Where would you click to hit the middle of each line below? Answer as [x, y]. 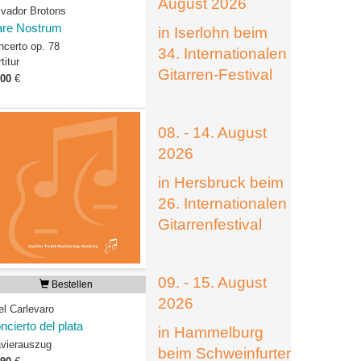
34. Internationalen [222, 54]
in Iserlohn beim [213, 33]
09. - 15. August [212, 282]
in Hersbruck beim [221, 183]
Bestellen [71, 284]
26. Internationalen [222, 203]
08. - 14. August [212, 133]
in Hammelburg [211, 332]
